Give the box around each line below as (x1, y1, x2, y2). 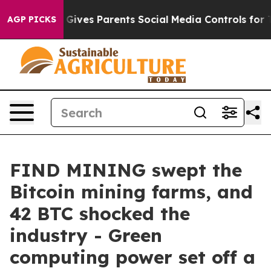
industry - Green (10, 224, 162, 247)
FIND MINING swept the (10, 158, 242, 181)
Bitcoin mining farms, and (10, 180, 253, 203)
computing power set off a (10, 246, 255, 269)
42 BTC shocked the (10, 202, 190, 225)
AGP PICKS (7, 14, 56, 25)
